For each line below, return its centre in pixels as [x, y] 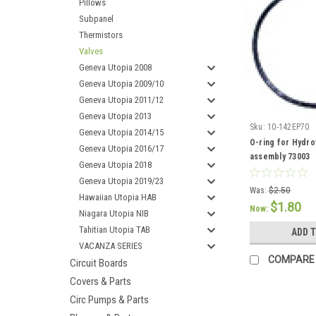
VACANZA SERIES [111, 246]
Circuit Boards [99, 263]
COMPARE [291, 260]
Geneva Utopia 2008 [115, 67]
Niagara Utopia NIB [114, 213]
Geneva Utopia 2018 [115, 165]
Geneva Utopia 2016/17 [121, 148]
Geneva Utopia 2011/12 [121, 100]
